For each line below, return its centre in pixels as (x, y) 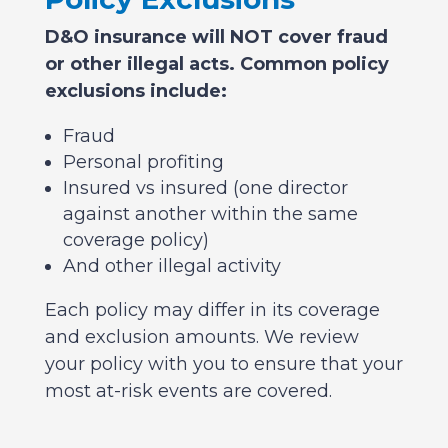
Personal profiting (143, 162)
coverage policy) (135, 240)
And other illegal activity (171, 266)
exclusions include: (135, 91)
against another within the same (210, 214)
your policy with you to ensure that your (223, 364)
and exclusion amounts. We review (201, 337)
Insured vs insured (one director (205, 188)
